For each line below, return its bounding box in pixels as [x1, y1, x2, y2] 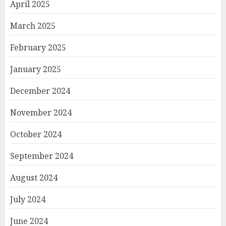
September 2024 [10, 150, 73, 161]
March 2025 [10, 20, 55, 31]
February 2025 [10, 41, 66, 53]
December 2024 [10, 85, 70, 96]
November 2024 [10, 106, 72, 118]
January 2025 [10, 63, 61, 75]
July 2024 [10, 193, 45, 205]
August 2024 [10, 172, 58, 183]
